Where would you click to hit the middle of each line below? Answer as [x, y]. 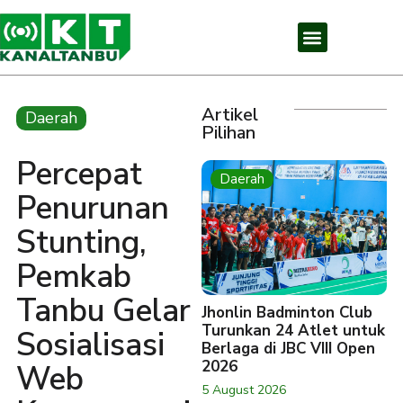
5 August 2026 [244, 390]
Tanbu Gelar [103, 311]
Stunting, [81, 242]
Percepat [79, 174]
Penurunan [93, 208]
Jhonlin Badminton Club [287, 313]
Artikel [230, 115]
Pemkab [74, 277]
